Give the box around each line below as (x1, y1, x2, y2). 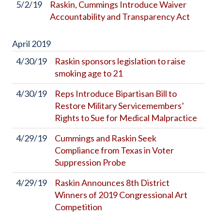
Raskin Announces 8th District (55, 177, 170, 188)
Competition (55, 201, 102, 212)
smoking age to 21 (55, 68, 123, 78)
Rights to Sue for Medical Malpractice (55, 112, 197, 123)
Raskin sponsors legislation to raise (55, 56, 186, 66)
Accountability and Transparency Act (50, 11, 190, 22)
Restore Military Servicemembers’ (55, 100, 184, 111)
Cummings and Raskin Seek (55, 133, 156, 143)
